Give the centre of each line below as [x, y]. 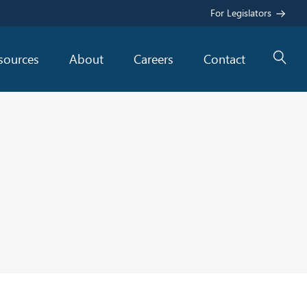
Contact [224, 59]
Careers [153, 59]
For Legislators [241, 13]
